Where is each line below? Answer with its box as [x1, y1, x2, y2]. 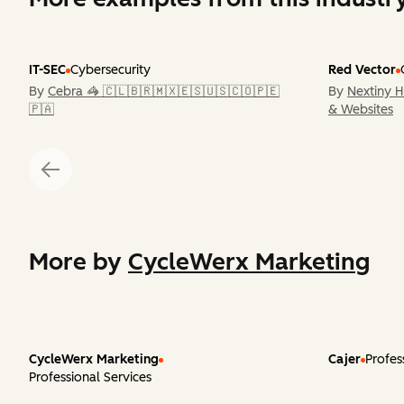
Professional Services [29, 370, 151, 385]
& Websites [328, 102, 393, 117]
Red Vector [328, 62, 396, 78]
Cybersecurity [70, 62, 151, 78]
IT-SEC [29, 62, 66, 78]
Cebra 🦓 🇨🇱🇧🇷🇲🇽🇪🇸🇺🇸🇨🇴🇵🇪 [48, 84, 280, 99]
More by [29, 247, 128, 276]
